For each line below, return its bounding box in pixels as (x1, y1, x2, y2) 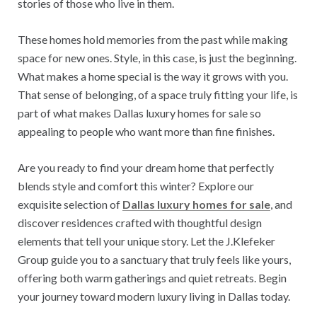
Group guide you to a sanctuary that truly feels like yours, (18, 253, 291, 267)
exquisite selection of (18, 197, 122, 212)
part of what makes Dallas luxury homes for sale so (18, 106, 261, 120)
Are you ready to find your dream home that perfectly (18, 161, 274, 175)
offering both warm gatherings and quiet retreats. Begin (18, 271, 287, 285)
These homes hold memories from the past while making (18, 33, 288, 47)
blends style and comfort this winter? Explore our (18, 179, 254, 193)
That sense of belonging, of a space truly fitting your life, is (18, 88, 298, 102)
